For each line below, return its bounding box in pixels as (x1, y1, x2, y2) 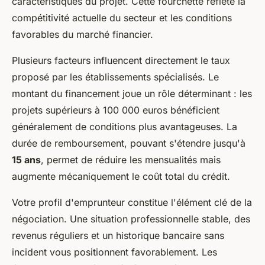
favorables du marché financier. (12, 28, 153, 41)
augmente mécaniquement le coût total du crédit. (12, 170, 230, 183)
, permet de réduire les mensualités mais (41, 154, 221, 166)
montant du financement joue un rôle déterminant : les (12, 88, 252, 100)
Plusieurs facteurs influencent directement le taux (12, 54, 230, 67)
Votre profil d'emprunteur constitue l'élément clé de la (12, 196, 252, 209)
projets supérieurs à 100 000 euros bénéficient (12, 104, 219, 117)
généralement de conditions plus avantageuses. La (12, 121, 237, 133)
